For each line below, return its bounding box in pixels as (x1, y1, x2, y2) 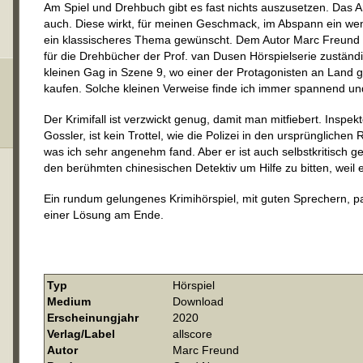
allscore (173, 327, 212, 340)
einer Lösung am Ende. (44, 208, 164, 221)
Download (173, 295, 224, 308)
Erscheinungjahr (47, 311, 139, 324)
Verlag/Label (47, 327, 115, 340)
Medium (47, 295, 91, 308)
